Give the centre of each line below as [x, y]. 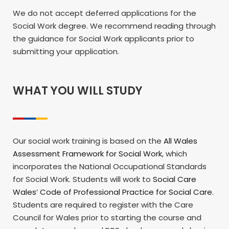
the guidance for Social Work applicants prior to [104, 38]
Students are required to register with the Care [103, 204]
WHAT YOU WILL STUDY [78, 90]
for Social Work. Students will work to [83, 179]
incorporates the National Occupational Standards [110, 166]
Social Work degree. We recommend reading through [114, 26]
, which [175, 153]
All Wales [180, 141]
